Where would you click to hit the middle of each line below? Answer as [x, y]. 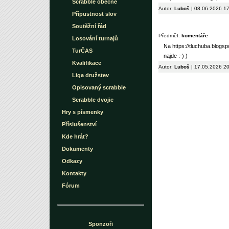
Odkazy [72, 161]
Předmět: [170, 35]
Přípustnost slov [94, 14]
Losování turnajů [95, 38]
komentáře [195, 35]
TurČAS [82, 51]
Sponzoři [101, 224]
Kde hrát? [75, 136]
